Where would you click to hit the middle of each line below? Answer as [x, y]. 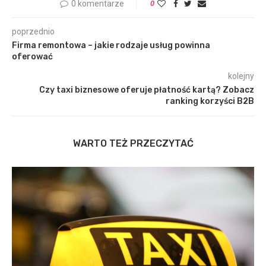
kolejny [241, 76]
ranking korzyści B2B [210, 101]
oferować [32, 56]
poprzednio [33, 31]
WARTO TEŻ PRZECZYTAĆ [133, 143]
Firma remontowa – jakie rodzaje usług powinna [111, 45]
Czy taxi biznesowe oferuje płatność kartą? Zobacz [147, 90]
